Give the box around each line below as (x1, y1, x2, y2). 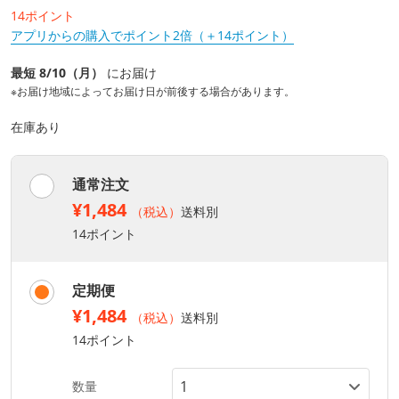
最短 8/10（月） (11, 64, 107, 82)
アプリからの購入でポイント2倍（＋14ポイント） (11, 27, 294, 45)
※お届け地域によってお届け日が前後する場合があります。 (11, 84, 295, 100)
